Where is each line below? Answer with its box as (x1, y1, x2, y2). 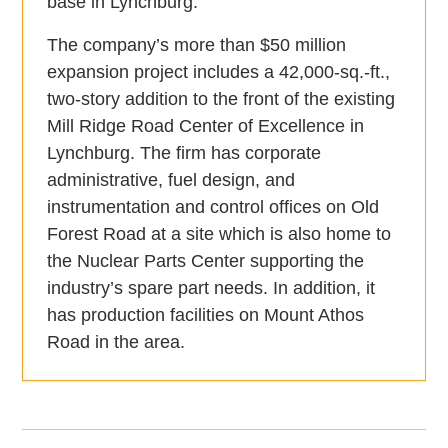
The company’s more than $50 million (47, 35, 347, 56)
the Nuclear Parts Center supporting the (47, 251, 365, 272)
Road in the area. (47, 332, 186, 353)
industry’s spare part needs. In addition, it (47, 278, 376, 299)
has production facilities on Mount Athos (47, 305, 365, 326)
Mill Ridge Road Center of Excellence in (47, 116, 365, 137)
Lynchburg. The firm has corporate (47, 143, 322, 164)
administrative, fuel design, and (47, 170, 296, 191)
